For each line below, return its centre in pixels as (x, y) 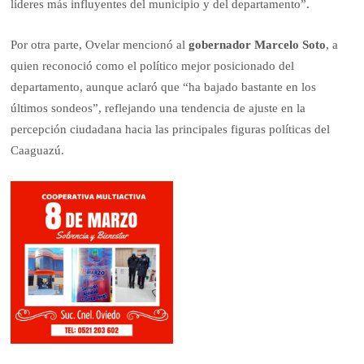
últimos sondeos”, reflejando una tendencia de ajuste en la (158, 108)
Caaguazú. (38, 151)
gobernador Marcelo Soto (258, 45)
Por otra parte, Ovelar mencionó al (100, 45)
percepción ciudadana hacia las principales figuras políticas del (171, 130)
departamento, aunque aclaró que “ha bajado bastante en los (164, 87)
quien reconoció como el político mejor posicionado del (153, 66)
